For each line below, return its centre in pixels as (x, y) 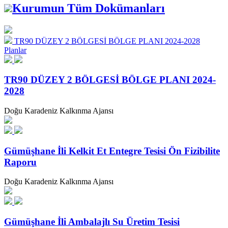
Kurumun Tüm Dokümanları (89, 8)
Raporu (20, 162)
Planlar (15, 50)
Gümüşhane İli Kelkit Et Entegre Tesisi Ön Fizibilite (112, 151)
